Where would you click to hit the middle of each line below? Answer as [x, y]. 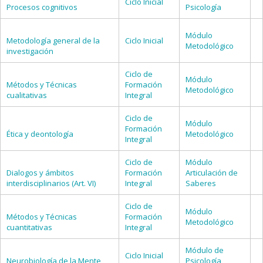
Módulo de [205, 250]
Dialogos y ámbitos [40, 173]
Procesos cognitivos [42, 7]
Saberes [201, 183]
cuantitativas [29, 227]
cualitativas [27, 95]
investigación [30, 51]
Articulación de [212, 173]
